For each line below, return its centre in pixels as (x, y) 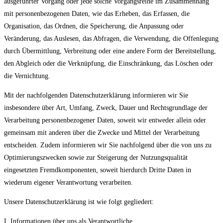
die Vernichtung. (27, 76)
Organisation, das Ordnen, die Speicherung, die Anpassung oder (94, 26)
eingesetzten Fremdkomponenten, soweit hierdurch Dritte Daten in (98, 170)
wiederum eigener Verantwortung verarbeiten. (68, 183)
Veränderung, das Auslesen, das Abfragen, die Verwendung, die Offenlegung (111, 39)
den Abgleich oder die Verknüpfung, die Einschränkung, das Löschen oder (109, 64)
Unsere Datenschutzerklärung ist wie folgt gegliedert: (79, 202)
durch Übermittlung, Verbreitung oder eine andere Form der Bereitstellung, (110, 51)
